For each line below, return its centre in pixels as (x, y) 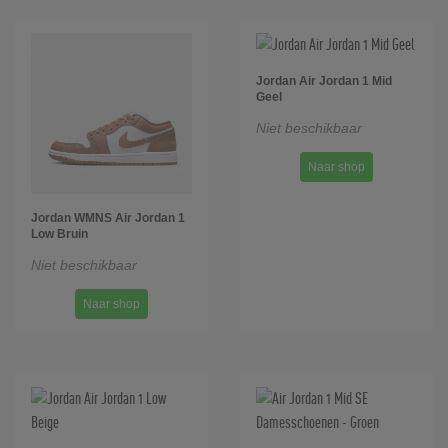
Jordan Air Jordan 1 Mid (324, 81)
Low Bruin (59, 234)
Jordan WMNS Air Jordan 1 (108, 218)
